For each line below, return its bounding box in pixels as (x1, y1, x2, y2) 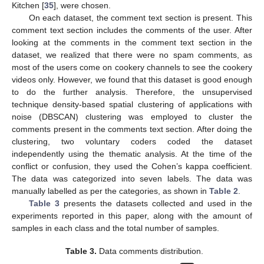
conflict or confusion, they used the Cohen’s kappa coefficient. (12, 161, 252, 171)
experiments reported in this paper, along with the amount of (12, 211, 252, 221)
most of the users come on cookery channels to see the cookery (12, 62, 252, 72)
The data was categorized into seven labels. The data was (12, 174, 252, 184)
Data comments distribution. (97, 246, 204, 256)
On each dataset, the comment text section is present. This (28, 13, 252, 23)
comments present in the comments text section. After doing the (12, 124, 252, 134)
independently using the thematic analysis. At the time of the (12, 149, 252, 159)
